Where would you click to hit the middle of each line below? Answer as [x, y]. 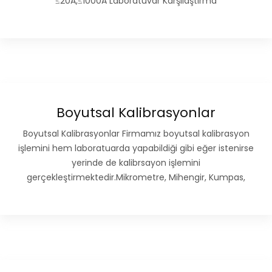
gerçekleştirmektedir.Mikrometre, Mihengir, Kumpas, [136, 178]
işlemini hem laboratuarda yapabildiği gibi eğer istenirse [136, 148]
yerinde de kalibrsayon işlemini [136, 163]
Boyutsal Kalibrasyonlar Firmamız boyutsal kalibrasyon [136, 134]
